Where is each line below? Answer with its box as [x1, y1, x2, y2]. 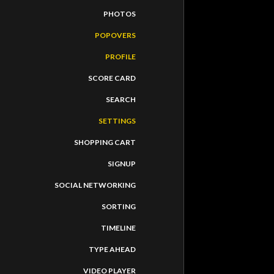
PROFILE [105, 52, 136, 61]
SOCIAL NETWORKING [54, 180, 136, 190]
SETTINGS [98, 116, 136, 125]
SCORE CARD [88, 73, 136, 83]
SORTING [102, 202, 136, 211]
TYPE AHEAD [89, 245, 136, 254]
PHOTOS [103, 9, 136, 18]
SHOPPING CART [74, 138, 136, 147]
